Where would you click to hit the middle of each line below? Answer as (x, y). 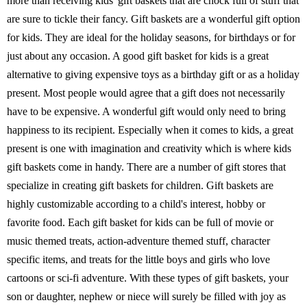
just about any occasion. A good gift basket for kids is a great (138, 56)
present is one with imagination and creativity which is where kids (149, 148)
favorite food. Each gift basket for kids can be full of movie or (140, 222)
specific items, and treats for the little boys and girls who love (138, 259)
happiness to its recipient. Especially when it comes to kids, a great (150, 130)
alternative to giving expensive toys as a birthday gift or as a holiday (153, 74)
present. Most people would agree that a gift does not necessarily (146, 93)
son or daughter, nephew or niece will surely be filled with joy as (146, 296)
